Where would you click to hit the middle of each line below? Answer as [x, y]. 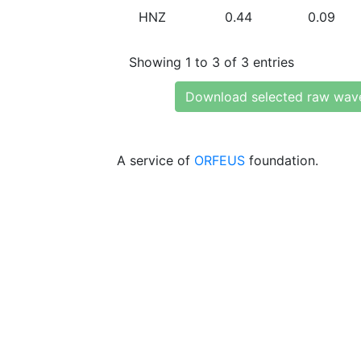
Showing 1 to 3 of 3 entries [212, 62]
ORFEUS [220, 160]
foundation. [282, 160]
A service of [156, 160]
